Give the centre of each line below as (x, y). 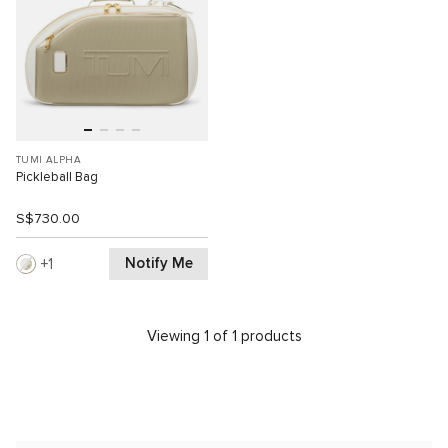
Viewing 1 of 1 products (224, 336)
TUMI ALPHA (48, 159)
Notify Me (159, 264)
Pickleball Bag (57, 177)
